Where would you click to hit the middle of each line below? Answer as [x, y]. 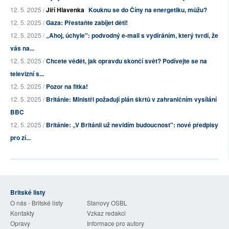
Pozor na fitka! [67, 86]
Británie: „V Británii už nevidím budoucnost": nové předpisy [132, 124]
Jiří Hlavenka [65, 9]
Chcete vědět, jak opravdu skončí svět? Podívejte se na [127, 61]
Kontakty [22, 213]
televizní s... [27, 73]
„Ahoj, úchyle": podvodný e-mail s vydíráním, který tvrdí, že [132, 35]
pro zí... [20, 137]
